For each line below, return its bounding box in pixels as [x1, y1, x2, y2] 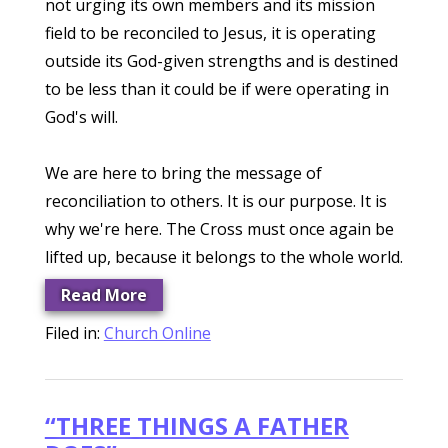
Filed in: [44, 322, 104, 344]
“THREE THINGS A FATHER [44, 409, 349, 442]
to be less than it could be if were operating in [44, 78, 389, 100]
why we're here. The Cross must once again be [44, 218, 394, 240]
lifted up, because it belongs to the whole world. [44, 246, 403, 268]
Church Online [103, 322, 211, 344]
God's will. [44, 106, 118, 128]
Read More [60, 284, 147, 306]
